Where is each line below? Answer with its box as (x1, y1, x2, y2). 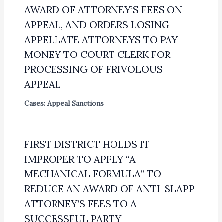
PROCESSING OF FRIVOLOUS (24, 63, 163, 76)
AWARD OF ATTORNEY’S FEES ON (24, 3, 182, 16)
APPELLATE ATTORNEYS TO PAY (24, 33, 178, 46)
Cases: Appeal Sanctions (24, 99, 104, 108)
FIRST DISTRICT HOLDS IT (24, 138, 150, 151)
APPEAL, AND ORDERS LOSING (24, 18, 169, 31)
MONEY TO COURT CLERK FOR (24, 48, 170, 61)
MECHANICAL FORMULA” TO (24, 167, 161, 180)
